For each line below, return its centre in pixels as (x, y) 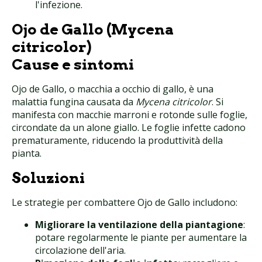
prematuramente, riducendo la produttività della (117, 141)
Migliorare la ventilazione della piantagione (139, 225)
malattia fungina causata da (74, 102)
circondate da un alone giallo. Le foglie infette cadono (129, 128)
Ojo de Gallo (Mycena (93, 30)
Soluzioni (48, 178)
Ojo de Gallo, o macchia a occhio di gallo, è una (113, 89)
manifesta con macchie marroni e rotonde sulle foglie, (130, 115)
